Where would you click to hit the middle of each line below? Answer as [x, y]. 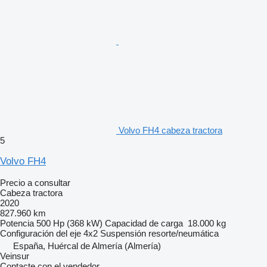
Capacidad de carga [144, 223]
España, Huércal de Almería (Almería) [87, 246]
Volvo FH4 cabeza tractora [170, 130]
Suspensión [123, 233]
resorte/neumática [184, 233]
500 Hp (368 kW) [69, 223]
